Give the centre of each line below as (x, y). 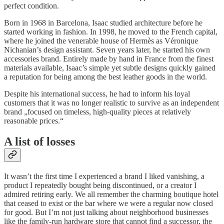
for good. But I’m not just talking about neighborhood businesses (106, 212)
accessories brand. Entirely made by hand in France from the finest (109, 58)
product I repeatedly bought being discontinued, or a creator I (100, 185)
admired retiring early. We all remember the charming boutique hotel (111, 194)
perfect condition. (31, 5)
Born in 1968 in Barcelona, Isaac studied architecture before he (103, 22)
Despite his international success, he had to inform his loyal (97, 93)
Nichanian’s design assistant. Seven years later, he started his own (107, 49)
